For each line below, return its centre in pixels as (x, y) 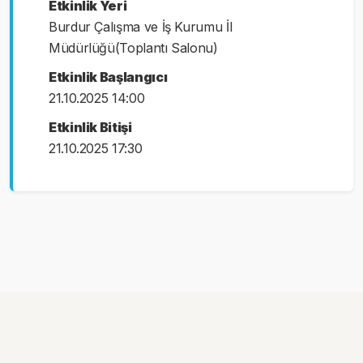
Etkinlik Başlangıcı (108, 77)
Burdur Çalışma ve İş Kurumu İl (141, 26)
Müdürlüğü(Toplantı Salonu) (133, 47)
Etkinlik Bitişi (90, 127)
